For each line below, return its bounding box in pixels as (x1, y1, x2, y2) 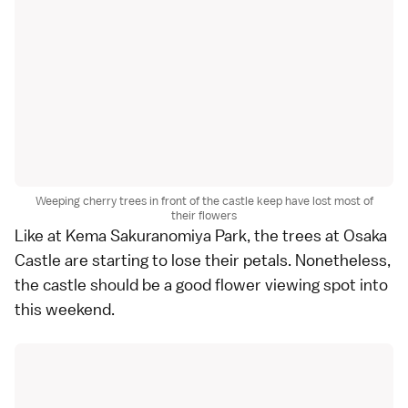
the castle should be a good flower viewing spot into (15, 273, 388, 295)
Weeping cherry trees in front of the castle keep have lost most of (35, 192, 373, 209)
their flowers (171, 207, 237, 223)
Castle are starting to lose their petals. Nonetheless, (15, 249, 391, 270)
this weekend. (15, 298, 115, 320)
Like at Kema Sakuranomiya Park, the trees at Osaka (15, 224, 387, 246)
